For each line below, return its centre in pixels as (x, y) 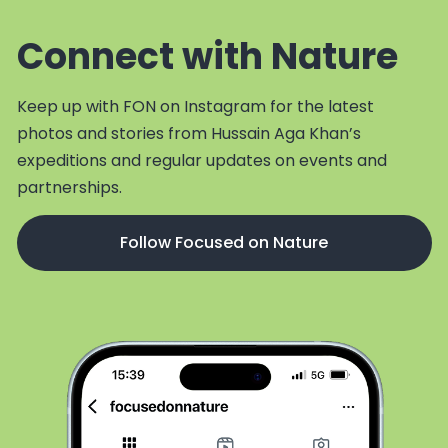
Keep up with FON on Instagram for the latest (195, 107)
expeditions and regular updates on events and (201, 161)
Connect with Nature (207, 57)
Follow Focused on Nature (224, 242)
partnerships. (69, 188)
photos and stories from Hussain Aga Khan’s (188, 134)
